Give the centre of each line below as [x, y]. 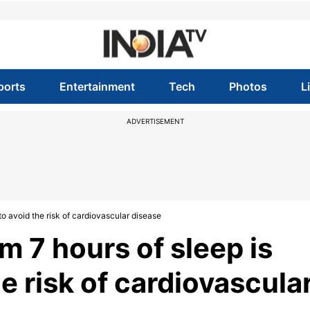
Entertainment [97, 86]
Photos [248, 86]
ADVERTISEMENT [155, 121]
